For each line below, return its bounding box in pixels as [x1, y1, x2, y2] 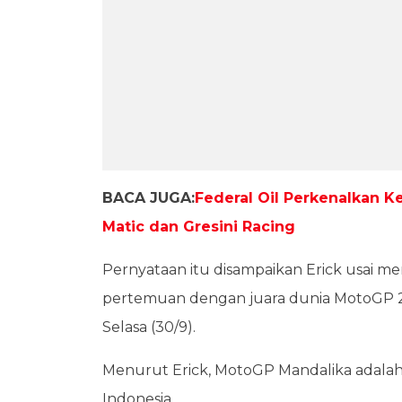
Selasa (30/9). [102, 318, 196, 336]
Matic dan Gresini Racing [102, 217, 295, 235]
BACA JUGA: [102, 188, 195, 206]
